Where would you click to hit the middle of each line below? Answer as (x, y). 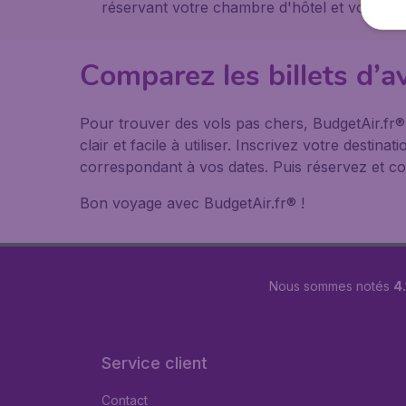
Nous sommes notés (331, 285)
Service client (155, 363)
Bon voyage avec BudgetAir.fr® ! (192, 203)
